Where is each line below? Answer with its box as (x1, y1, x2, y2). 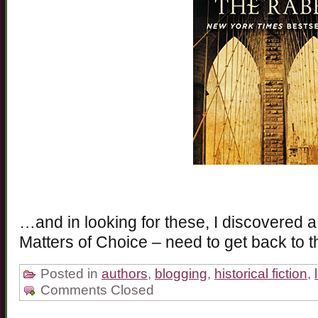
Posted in (37, 265, 102, 281)
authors (102, 265, 148, 281)
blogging (155, 265, 207, 281)
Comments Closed (40, 282, 154, 297)
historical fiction (214, 265, 307, 281)
